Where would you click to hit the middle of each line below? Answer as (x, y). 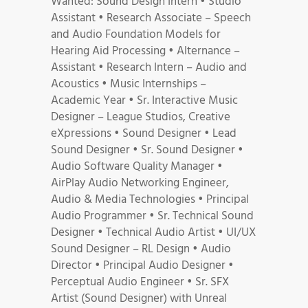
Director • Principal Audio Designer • (142, 265)
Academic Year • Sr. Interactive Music (144, 100)
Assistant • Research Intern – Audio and (149, 67)
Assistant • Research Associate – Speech (151, 18)
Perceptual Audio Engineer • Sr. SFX (140, 282)
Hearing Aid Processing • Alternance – (145, 51)
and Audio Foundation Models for (136, 34)
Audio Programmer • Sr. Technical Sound (152, 216)
